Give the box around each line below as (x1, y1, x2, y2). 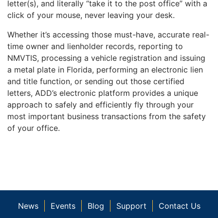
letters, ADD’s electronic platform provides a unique (7, 88, 198, 98)
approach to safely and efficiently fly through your (7, 100, 194, 110)
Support (116, 201, 146, 211)
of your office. (7, 123, 60, 133)
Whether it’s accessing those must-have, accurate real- (7, 30, 209, 40)
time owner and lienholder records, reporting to (7, 41, 183, 52)
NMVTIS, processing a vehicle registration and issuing (7, 53, 205, 63)
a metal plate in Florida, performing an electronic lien (7, 65, 203, 75)
